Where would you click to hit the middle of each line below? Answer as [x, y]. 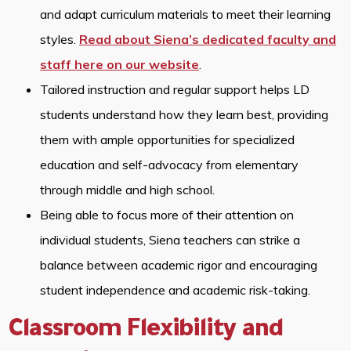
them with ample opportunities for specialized [168, 139]
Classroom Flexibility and [146, 331]
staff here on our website [120, 64]
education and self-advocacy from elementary [170, 164]
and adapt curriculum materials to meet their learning [186, 14]
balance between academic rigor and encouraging [179, 264]
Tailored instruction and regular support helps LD [175, 89]
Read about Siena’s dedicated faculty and [208, 39]
